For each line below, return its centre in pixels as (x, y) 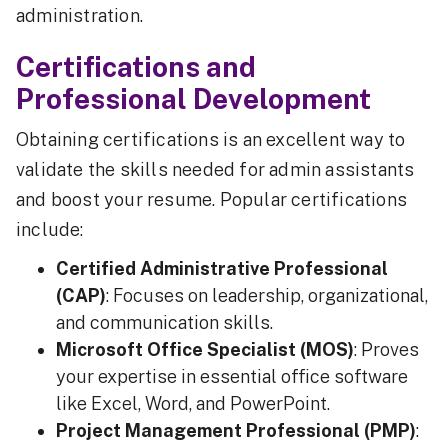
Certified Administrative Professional (222, 269)
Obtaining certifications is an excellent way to (211, 140)
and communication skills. (164, 323)
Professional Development (193, 99)
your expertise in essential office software (232, 377)
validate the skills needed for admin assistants (215, 170)
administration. (79, 16)
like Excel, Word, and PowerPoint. (193, 404)
